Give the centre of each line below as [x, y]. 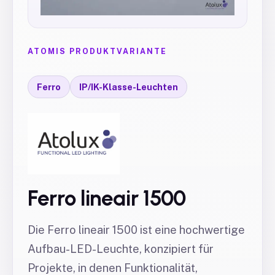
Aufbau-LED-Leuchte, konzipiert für [121, 249]
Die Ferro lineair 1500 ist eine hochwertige [136, 230]
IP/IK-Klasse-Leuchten [129, 87]
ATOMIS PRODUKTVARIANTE [97, 51]
